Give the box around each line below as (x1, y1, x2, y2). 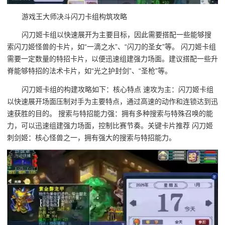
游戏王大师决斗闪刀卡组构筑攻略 (22, 12, 128, 21)
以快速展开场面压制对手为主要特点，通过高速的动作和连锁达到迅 (7, 97, 218, 105)
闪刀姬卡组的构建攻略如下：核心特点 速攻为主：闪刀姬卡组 (22, 85, 214, 93)
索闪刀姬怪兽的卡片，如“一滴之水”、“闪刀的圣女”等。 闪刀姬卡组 (7, 43, 216, 51)
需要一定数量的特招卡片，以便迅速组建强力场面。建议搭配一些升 (7, 55, 218, 63)
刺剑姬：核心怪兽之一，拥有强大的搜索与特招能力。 (7, 133, 176, 142)
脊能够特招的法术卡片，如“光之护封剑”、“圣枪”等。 (7, 67, 172, 75)
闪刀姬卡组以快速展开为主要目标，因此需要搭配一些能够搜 (22, 31, 212, 39)
